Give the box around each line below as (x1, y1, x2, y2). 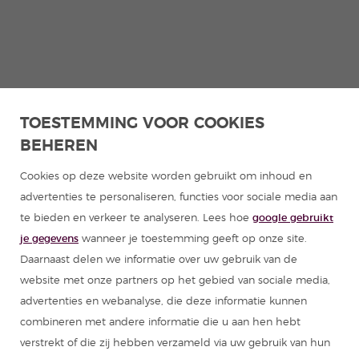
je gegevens (20, 234, 79, 244)
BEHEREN (20, 138, 98, 154)
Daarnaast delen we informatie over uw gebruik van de (20, 255, 297, 265)
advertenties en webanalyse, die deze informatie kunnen (20, 296, 307, 307)
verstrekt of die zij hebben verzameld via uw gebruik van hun (20, 338, 330, 349)
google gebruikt (252, 213, 333, 224)
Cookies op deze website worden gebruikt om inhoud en (20, 171, 312, 182)
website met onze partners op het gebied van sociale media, (20, 276, 330, 286)
